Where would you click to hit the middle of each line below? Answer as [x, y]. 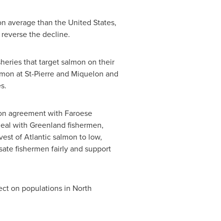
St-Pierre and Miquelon [64, 74]
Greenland [47, 125]
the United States [84, 22]
